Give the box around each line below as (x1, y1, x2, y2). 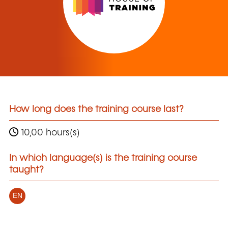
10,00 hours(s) (18, 128, 80, 137)
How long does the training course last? (9, 105, 184, 115)
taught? (9, 165, 44, 175)
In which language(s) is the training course (9, 153, 197, 163)
